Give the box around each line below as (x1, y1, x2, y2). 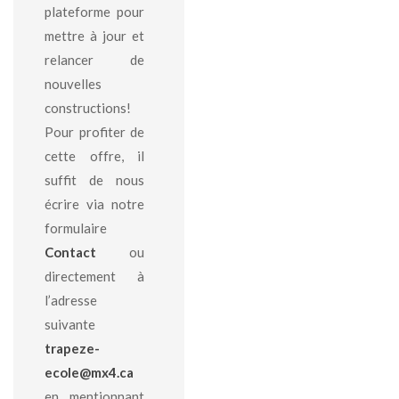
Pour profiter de (45, 124, 145, 140)
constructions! (45, 100, 131, 116)
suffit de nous (45, 172, 145, 188)
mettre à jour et (45, 28, 145, 44)
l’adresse (45, 292, 97, 308)
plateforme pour (45, 4, 145, 20)
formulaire (45, 220, 107, 236)
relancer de (45, 52, 145, 68)
